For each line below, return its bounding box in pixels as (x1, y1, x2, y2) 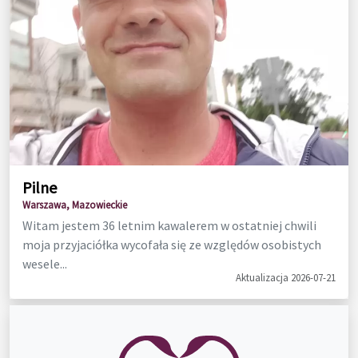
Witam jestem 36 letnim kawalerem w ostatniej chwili (22, 217, 316, 233)
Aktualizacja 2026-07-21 (236, 270, 336, 284)
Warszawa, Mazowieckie (22, 197, 127, 211)
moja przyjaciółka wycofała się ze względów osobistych (22, 236, 321, 253)
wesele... (22, 255, 67, 272)
